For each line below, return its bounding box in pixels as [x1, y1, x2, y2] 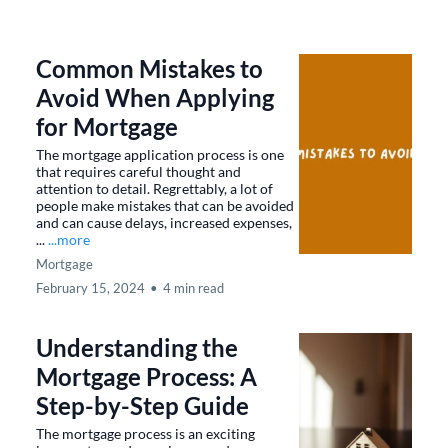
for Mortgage [36, 112, 178, 141]
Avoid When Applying [36, 83, 274, 112]
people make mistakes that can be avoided [36, 197, 294, 214]
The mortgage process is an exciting [36, 425, 255, 442]
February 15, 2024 [36, 280, 145, 296]
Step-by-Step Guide [36, 391, 249, 420]
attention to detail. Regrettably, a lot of [36, 180, 273, 197]
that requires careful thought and [36, 163, 241, 180]
